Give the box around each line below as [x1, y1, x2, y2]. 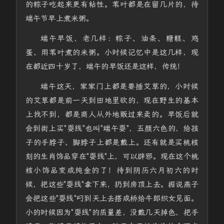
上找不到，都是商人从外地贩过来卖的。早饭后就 [25, 110, 199, 119]
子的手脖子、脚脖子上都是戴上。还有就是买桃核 [25, 138, 199, 147]
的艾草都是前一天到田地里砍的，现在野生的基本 [25, 96, 199, 105]
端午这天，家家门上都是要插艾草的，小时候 [40, 82, 199, 91]
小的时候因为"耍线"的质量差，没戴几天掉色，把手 [25, 208, 199, 217]
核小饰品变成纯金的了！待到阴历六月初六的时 [25, 166, 199, 175]
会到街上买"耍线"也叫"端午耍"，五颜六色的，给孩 [25, 124, 199, 133]
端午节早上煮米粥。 [25, 14, 94, 23]
